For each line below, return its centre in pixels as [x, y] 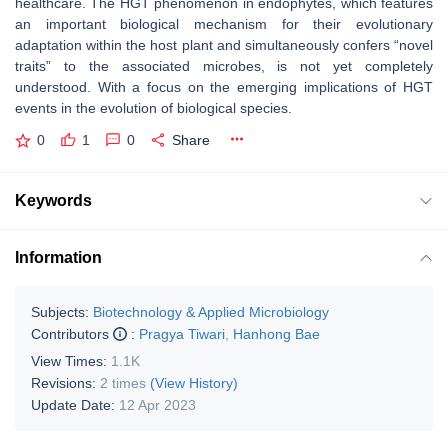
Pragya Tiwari [182, 333]
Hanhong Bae [276, 333]
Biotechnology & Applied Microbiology [211, 311]
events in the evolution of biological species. [153, 108]
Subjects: [60, 311]
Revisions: [65, 382]
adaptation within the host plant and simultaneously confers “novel [224, 45]
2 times [123, 382]
